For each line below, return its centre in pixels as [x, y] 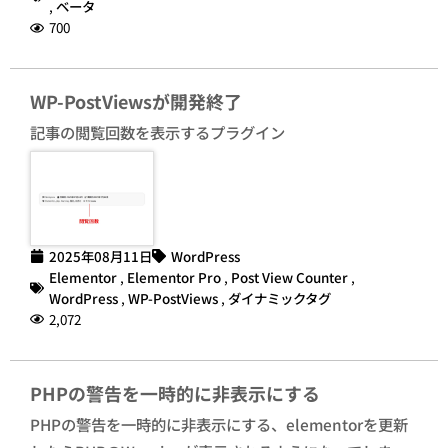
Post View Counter [289, 276]
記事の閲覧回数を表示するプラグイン [157, 132]
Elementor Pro [174, 276]
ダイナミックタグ [279, 297]
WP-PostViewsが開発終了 [136, 101]
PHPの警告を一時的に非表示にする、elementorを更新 [219, 423]
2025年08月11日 [100, 255]
